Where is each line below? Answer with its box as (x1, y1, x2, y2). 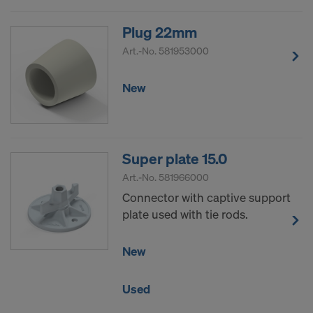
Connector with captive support (122, 189, 291, 206)
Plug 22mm (122, 22, 197, 43)
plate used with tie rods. (122, 206, 248, 223)
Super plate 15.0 (122, 149, 227, 169)
